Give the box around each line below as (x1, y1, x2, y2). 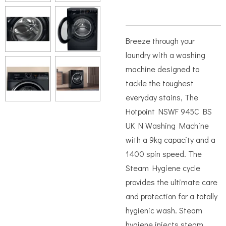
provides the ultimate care (126, 177, 217, 187)
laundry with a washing (126, 49, 205, 60)
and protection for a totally (126, 191, 217, 201)
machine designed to (126, 64, 199, 74)
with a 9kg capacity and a (126, 134, 215, 145)
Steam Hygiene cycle (126, 162, 200, 173)
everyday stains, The (126, 92, 198, 102)
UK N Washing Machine (126, 120, 209, 131)
